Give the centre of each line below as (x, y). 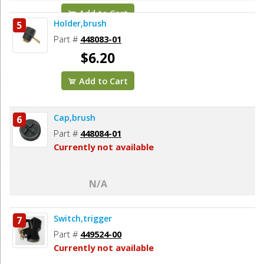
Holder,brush (80, 23)
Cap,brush (75, 117)
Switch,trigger (83, 218)
